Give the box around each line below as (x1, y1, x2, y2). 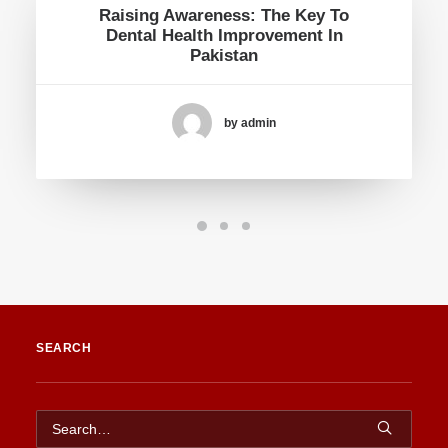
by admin (224, 115, 276, 130)
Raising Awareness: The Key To (99, 6, 349, 25)
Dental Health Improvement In (105, 26, 343, 45)
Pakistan (190, 46, 258, 65)
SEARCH (36, 341, 92, 355)
